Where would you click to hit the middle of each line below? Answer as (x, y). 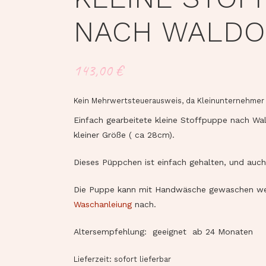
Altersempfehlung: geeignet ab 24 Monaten (163, 232)
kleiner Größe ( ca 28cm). (124, 135)
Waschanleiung (103, 205)
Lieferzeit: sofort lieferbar (122, 259)
